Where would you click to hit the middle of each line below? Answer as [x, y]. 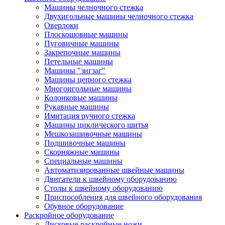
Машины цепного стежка [88, 79]
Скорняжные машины [82, 152]
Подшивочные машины [85, 143]
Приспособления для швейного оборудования [123, 197]
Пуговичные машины [82, 43]
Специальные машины [83, 161]
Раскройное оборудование [69, 215]
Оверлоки [61, 25]
